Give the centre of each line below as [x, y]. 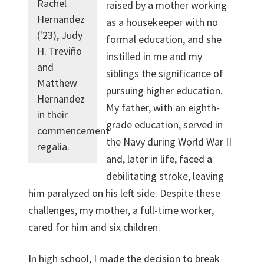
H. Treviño [60, 51]
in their [52, 115]
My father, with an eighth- [163, 108]
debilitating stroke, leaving [165, 176]
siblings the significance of [165, 73]
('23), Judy [60, 35]
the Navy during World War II [169, 142]
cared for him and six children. [94, 227]
